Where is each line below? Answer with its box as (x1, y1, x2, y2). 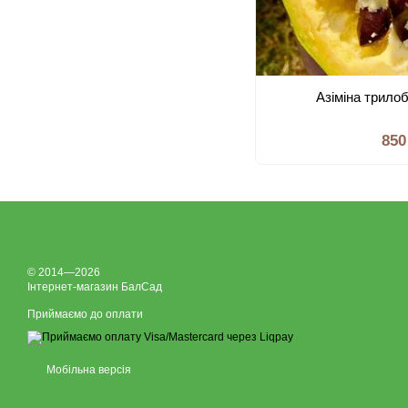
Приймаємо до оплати (27, 308, 143, 321)
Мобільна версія (44, 363, 131, 376)
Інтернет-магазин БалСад (27, 280, 162, 293)
